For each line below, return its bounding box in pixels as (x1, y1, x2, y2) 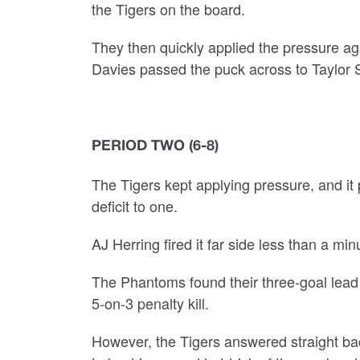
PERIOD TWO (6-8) (92, 140, 219, 153)
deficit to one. (92, 195, 178, 216)
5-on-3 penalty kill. (92, 292, 209, 313)
